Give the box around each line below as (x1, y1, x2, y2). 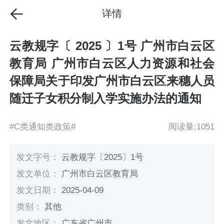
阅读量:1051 (168, 121, 214, 131)
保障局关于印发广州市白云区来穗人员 (9, 74, 214, 88)
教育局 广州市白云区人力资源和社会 (9, 56, 214, 70)
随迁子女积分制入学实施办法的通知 (9, 91, 202, 105)
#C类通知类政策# (9, 121, 76, 131)
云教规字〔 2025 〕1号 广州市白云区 (9, 39, 214, 53)
